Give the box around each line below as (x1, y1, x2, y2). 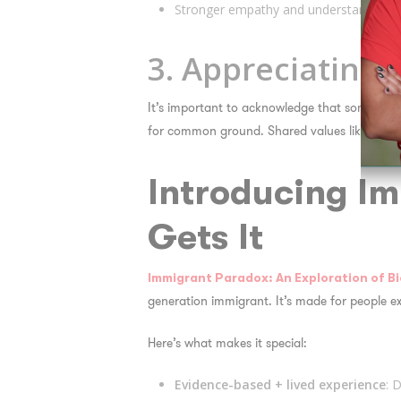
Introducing (147, 172, 357, 213)
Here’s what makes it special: (147, 335, 307, 351)
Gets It (147, 217, 263, 258)
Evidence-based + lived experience (174, 376, 386, 393)
